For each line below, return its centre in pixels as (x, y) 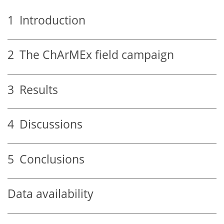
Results (36, 89)
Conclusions (49, 159)
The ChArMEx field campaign (94, 55)
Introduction (50, 20)
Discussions (48, 124)
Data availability (50, 194)
